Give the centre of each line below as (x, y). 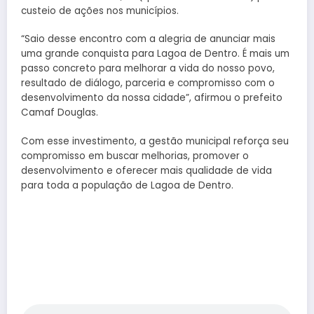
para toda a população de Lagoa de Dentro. (127, 185)
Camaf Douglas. (60, 113)
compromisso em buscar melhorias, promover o (135, 156)
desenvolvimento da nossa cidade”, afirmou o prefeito (152, 98)
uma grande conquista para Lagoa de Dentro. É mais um (155, 54)
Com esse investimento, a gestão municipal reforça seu (155, 141)
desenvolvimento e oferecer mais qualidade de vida (146, 170)
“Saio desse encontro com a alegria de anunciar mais (148, 39)
